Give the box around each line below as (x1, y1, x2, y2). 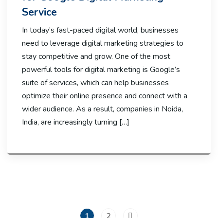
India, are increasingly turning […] (22, 117, 129, 128)
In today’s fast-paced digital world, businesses (22, 25, 179, 36)
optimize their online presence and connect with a (22, 91, 187, 102)
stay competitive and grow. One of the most (22, 51, 170, 62)
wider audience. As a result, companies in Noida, (22, 104, 183, 115)
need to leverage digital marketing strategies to (22, 38, 183, 49)
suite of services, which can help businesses (22, 77, 169, 89)
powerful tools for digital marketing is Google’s (22, 64, 180, 75)
